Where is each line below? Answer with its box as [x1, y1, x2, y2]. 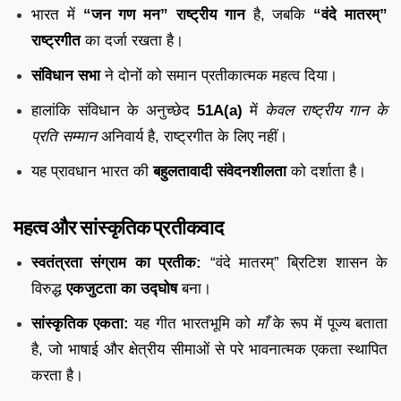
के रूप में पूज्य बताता [268, 314, 388, 332]
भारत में [31, 5, 83, 23]
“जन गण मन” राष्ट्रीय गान [82, 5, 245, 23]
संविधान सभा [31, 66, 100, 84]
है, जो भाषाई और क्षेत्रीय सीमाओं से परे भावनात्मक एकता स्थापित [31, 340, 388, 358]
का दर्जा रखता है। [81, 31, 183, 49]
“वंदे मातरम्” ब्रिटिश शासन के [201, 253, 388, 271]
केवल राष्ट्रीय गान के [265, 101, 388, 119]
